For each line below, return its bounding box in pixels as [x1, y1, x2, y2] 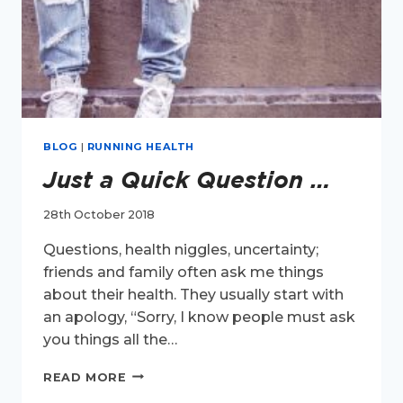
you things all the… [43, 330, 177, 348]
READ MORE [43, 370, 127, 384]
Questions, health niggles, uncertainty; [43, 240, 318, 258]
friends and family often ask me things [43, 263, 324, 281]
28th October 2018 [43, 207, 155, 221]
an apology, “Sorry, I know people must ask [43, 308, 355, 326]
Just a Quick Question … [43, 165, 331, 193]
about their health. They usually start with [43, 285, 344, 303]
